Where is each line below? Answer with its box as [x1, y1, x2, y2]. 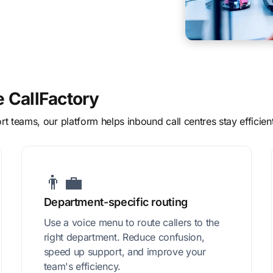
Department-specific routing [43, 196, 188, 209]
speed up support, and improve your [43, 246, 206, 258]
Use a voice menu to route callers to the [43, 216, 219, 229]
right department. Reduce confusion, [43, 231, 205, 244]
